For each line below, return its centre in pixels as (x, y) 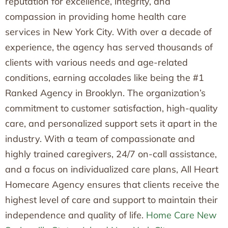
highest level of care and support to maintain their (111, 200)
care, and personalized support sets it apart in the (111, 123)
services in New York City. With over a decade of (108, 32)
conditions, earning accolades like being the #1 (105, 78)
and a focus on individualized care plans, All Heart (112, 169)
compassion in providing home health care (96, 17)
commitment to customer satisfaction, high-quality (111, 108)
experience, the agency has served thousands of (109, 47)
